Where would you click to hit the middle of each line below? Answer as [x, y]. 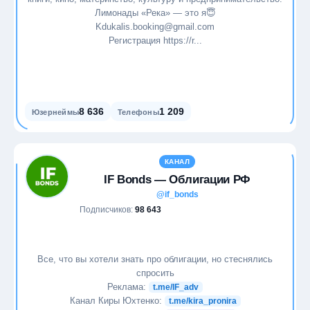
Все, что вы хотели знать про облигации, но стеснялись [155, 259]
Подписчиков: [107, 210]
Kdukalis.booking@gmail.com [155, 26]
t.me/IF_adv [176, 287]
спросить [155, 273]
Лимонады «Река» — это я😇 [155, 12]
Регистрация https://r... [155, 40]
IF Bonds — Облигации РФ [177, 180]
